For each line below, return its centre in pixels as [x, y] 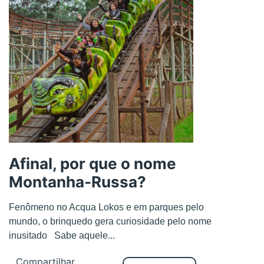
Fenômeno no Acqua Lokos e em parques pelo [106, 207]
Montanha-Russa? [77, 181]
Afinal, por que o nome [93, 163]
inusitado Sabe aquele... [62, 235]
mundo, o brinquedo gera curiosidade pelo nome [110, 221]
